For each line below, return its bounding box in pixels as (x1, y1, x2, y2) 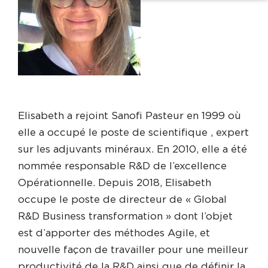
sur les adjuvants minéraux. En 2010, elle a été (18, 144, 247, 154)
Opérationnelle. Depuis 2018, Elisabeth (18, 177, 211, 188)
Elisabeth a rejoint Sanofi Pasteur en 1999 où (18, 110, 241, 121)
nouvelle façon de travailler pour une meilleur (18, 244, 248, 255)
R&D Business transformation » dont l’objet (18, 211, 233, 221)
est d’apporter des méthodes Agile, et (18, 227, 210, 238)
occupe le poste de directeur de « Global (18, 194, 227, 205)
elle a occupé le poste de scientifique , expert (18, 127, 249, 138)
